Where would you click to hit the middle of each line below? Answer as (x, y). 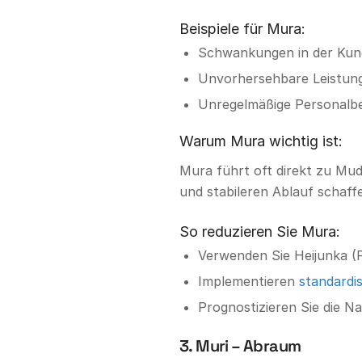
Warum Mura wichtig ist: (261, 141)
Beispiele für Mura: (242, 29)
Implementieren (248, 281)
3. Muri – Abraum (240, 345)
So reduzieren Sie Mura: (260, 231)
